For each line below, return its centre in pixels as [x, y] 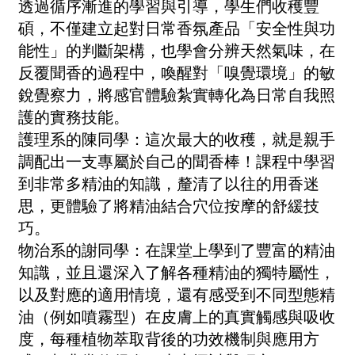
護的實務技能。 [74, 117]
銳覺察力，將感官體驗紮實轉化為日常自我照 [177, 95]
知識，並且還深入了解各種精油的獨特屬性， [177, 272]
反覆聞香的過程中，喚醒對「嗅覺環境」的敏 [177, 73]
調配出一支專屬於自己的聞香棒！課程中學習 [177, 161]
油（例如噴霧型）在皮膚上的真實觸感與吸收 [177, 317]
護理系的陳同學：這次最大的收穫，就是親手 [177, 139]
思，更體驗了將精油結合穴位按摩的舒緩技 [169, 206]
